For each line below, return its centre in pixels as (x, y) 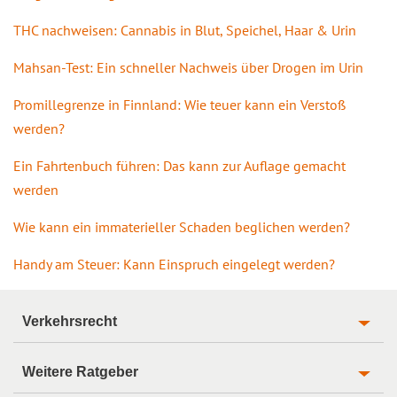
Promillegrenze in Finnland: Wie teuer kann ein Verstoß (179, 104)
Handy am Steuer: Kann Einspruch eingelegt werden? (174, 264)
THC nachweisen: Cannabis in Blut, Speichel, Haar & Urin (185, 30)
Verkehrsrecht (70, 321)
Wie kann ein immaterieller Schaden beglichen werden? (182, 226)
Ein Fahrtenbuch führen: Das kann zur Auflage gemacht (179, 165)
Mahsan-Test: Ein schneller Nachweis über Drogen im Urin (188, 67)
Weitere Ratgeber (80, 371)
